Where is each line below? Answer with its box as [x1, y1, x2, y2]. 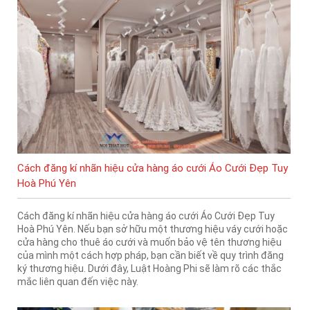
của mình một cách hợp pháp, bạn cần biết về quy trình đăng [17, 250, 284, 262]
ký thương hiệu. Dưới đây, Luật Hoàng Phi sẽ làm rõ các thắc [17, 263, 282, 275]
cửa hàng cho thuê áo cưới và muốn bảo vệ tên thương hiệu [17, 237, 282, 248]
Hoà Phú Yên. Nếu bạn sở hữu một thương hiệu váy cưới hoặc [17, 224, 288, 235]
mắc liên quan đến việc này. [17, 276, 138, 288]
